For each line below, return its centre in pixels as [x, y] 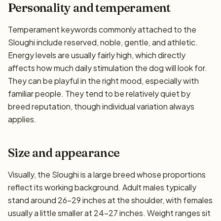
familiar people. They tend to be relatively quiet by [99, 93]
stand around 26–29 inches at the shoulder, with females [110, 200]
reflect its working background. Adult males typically [102, 187]
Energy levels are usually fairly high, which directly [97, 55]
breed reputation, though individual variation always [101, 106]
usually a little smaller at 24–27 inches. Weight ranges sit [109, 213]
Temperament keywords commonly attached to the [102, 29]
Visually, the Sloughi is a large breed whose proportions [107, 174]
